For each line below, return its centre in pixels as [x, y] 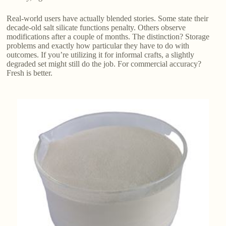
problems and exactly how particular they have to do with [98, 46]
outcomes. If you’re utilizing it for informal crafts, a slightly [101, 55]
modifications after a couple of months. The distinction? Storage [108, 37]
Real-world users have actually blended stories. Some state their [108, 18]
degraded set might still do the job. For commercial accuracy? [104, 64]
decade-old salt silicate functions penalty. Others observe [96, 27]
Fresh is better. [30, 73]
